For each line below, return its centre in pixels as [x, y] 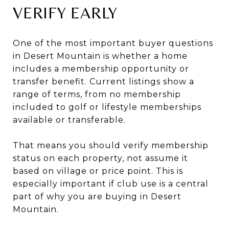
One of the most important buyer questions [113, 43]
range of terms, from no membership [97, 94]
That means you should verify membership [111, 145]
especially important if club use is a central [111, 184]
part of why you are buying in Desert [97, 196]
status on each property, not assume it [100, 158]
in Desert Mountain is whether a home [100, 56]
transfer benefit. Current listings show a [104, 81]
